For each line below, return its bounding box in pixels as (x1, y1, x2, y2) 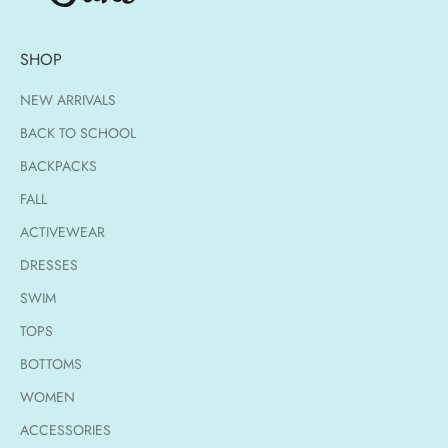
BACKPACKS (20, 155, 97, 176)
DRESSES (20, 254, 78, 275)
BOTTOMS (20, 353, 82, 374)
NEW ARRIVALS (20, 89, 116, 110)
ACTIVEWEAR (20, 221, 105, 242)
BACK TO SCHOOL (20, 122, 136, 143)
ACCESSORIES (20, 419, 111, 440)
